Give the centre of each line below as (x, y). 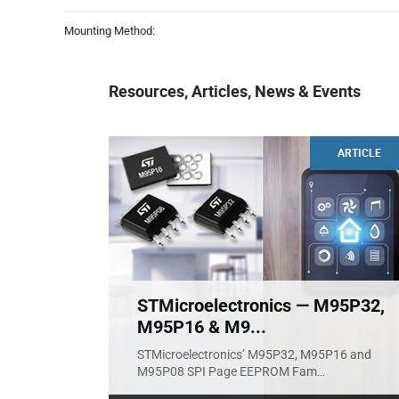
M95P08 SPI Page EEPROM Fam (227, 371)
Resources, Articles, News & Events (235, 90)
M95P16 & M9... (202, 326)
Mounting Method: (110, 30)
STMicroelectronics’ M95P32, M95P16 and (254, 354)
